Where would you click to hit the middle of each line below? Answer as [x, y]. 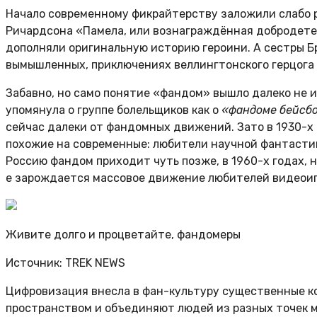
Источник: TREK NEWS [65, 263]
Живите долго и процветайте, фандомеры [123, 234]
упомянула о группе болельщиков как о [114, 110]
